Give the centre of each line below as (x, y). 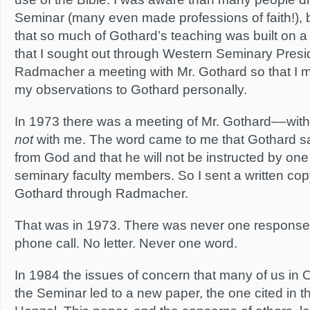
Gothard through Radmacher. (101, 193)
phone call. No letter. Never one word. (126, 243)
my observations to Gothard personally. (131, 90)
